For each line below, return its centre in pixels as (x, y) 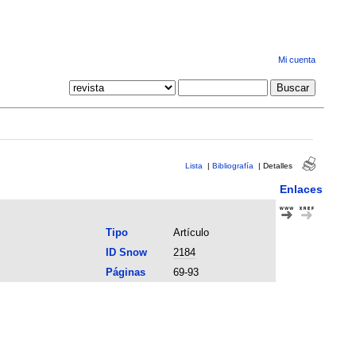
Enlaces (301, 189)
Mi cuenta (296, 60)
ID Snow (126, 252)
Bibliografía (232, 165)
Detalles (277, 165)
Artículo (191, 232)
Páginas (125, 272)
